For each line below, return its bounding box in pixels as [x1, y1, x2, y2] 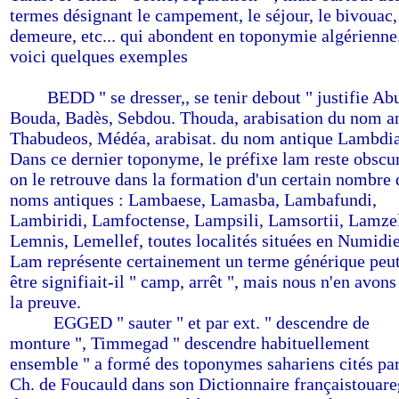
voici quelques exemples [10, 46, 188, 66]
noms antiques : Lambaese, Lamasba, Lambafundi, [10, 190, 377, 209]
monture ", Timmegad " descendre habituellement [10, 333, 370, 353]
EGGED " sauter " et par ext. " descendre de [53, 313, 370, 332]
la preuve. [10, 292, 81, 312]
